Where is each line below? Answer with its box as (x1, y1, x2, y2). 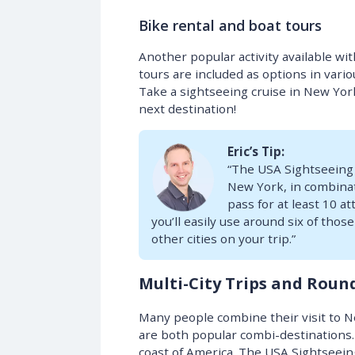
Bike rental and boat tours (138, 16, 322, 36)
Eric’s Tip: (227, 143, 284, 160)
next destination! (138, 101, 236, 117)
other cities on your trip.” (151, 231, 296, 247)
